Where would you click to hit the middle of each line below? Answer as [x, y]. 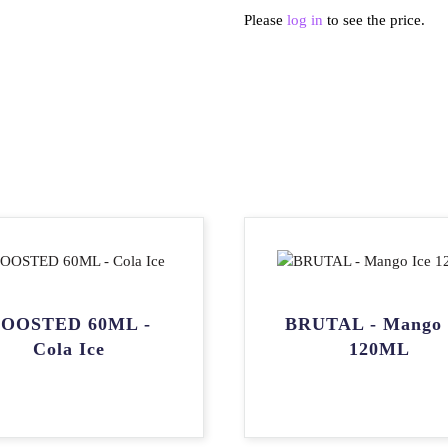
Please [265, 20]
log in [305, 20]
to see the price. [374, 20]
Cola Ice [69, 348]
